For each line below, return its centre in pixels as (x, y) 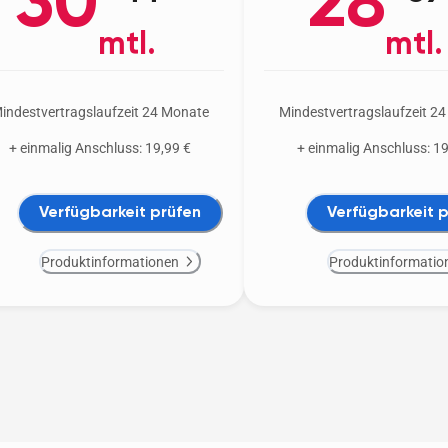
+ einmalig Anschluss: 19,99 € (100, 148)
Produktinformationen (109, 261)
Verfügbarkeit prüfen (120, 212)
